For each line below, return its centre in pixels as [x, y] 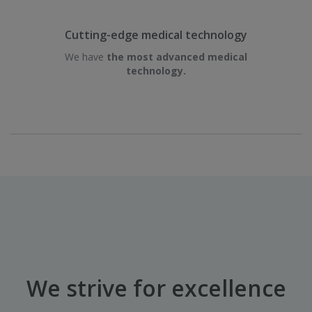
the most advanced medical [177, 56]
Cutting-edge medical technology [156, 34]
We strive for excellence [156, 288]
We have [86, 56]
